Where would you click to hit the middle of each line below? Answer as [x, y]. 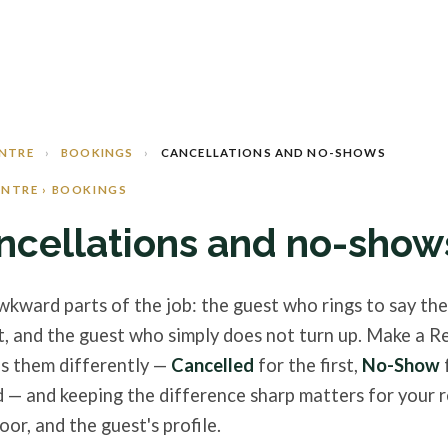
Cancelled [212, 364]
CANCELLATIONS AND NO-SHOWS [273, 153]
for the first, [308, 364]
